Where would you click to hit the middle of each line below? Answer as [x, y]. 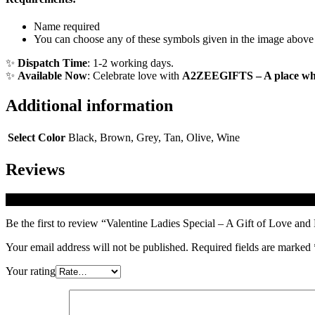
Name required [67, 26]
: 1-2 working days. [130, 63]
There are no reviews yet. [62, 199]
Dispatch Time [52, 63]
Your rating [31, 271]
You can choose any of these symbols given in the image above [174, 39]
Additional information [89, 105]
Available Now [52, 75]
